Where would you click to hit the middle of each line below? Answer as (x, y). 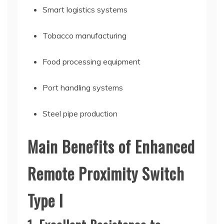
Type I (45, 200)
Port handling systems (83, 87)
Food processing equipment (91, 61)
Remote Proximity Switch (106, 173)
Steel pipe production (80, 113)
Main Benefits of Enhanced (111, 146)
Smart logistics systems (85, 9)
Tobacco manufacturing (84, 35)
